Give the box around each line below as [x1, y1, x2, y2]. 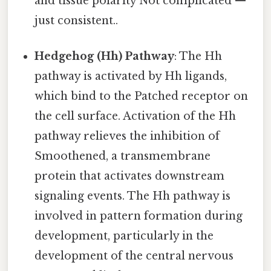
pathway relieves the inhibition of [34, 129, 220, 143]
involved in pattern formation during [34, 209, 243, 223]
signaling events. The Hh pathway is [34, 189, 231, 203]
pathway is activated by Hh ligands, [34, 70, 227, 83]
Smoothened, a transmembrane [34, 149, 211, 163]
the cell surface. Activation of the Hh [34, 109, 237, 123]
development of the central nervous [34, 249, 234, 263]
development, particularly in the [34, 229, 214, 243]
